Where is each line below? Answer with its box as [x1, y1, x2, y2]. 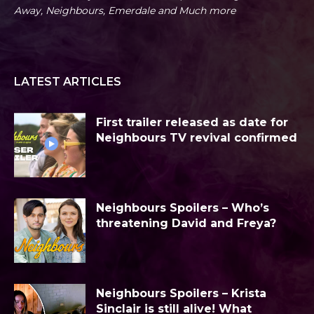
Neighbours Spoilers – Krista [96, 286, 266, 300]
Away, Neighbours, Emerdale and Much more [14, 4, 235, 18]
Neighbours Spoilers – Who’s [96, 201, 269, 215]
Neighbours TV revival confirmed [96, 131, 297, 145]
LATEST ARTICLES [14, 75, 121, 89]
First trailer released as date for [96, 116, 288, 130]
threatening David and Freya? [96, 217, 276, 231]
